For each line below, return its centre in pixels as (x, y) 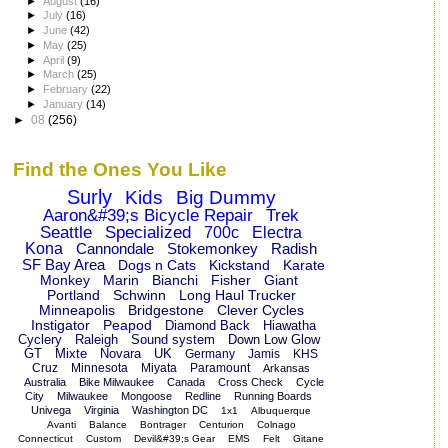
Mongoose (147, 396)
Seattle (66, 233)
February (67, 89)
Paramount (220, 368)
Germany (210, 354)
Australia (44, 382)
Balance (107, 425)
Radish (294, 249)
